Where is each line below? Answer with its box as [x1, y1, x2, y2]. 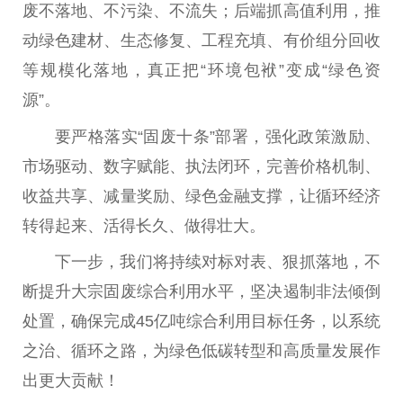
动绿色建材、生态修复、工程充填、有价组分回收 [22, 31, 381, 50]
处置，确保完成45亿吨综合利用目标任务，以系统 [22, 311, 381, 330]
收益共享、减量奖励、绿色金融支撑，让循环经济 [22, 186, 381, 205]
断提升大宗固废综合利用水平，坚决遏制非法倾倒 [22, 282, 381, 300]
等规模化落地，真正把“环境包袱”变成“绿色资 [22, 61, 381, 80]
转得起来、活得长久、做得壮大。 [22, 216, 265, 235]
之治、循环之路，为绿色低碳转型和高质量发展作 [22, 341, 381, 360]
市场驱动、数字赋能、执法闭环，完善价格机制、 [22, 157, 381, 175]
